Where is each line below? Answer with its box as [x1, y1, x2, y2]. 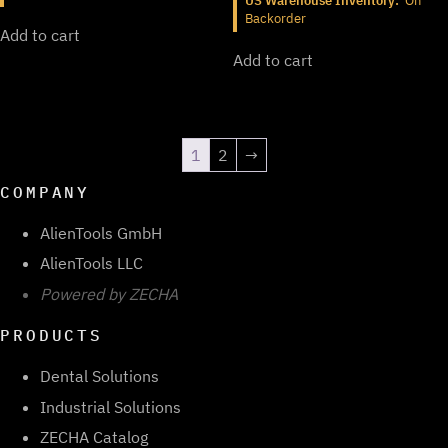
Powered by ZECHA [40, 284, 178, 304]
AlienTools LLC [40, 253, 143, 274]
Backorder [244, 9, 306, 27]
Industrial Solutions [40, 396, 181, 417]
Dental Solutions [40, 366, 159, 386]
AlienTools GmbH [40, 222, 162, 243]
